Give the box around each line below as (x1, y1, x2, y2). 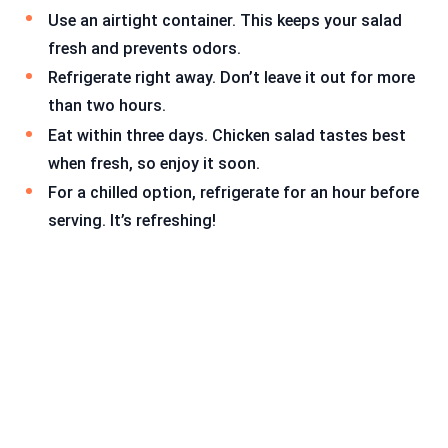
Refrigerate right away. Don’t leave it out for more (48, 68, 415, 88)
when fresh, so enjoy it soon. (48, 153, 260, 173)
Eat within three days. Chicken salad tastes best (48, 125, 406, 145)
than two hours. (48, 96, 166, 116)
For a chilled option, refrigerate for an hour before (48, 183, 419, 203)
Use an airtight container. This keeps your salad (48, 10, 402, 30)
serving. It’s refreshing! (48, 211, 216, 231)
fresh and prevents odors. (48, 38, 241, 58)
